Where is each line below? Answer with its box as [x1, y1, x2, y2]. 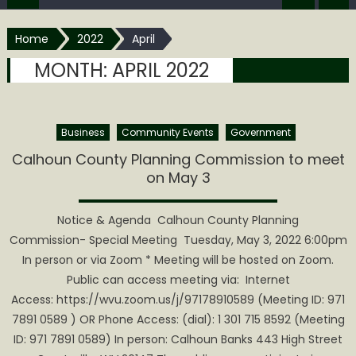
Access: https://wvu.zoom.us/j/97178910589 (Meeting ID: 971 [11, 292, 345, 308]
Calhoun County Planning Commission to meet [11, 149, 345, 170]
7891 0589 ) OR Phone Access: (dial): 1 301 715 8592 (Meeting [11, 311, 345, 328]
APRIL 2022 [111, 57, 209, 84]
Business [61, 126, 105, 140]
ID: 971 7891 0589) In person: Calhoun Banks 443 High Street [14, 331, 342, 348]
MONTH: [33, 57, 112, 84]
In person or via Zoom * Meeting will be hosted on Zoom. [22, 252, 334, 269]
